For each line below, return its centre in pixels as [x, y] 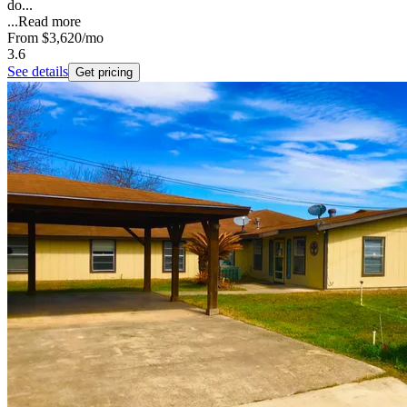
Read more [50, 22]
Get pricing [104, 73]
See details [38, 72]
